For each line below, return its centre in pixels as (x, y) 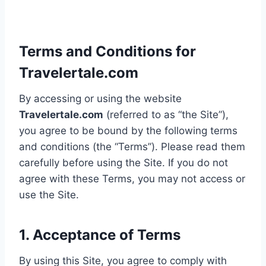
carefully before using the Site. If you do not (123, 162)
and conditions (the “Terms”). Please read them (132, 146)
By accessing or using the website (100, 98)
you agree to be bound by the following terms (128, 130)
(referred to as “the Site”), (166, 114)
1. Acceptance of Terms (100, 235)
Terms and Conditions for (107, 51)
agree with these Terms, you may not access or (132, 178)
